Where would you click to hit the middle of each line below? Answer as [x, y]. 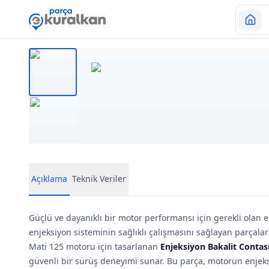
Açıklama [49, 179]
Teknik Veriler [99, 179]
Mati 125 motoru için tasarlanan [95, 246]
